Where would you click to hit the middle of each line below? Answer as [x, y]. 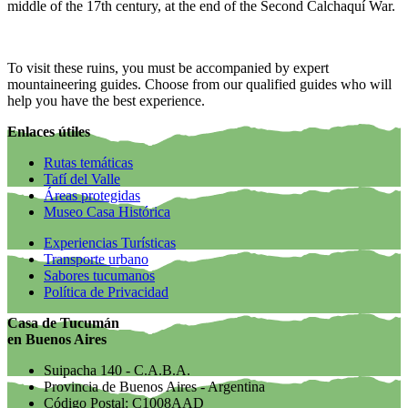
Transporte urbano [96, 260]
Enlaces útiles [49, 132]
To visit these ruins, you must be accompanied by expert [168, 68]
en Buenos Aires [57, 340]
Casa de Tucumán [63, 323]
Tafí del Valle [82, 179]
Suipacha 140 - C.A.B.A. [117, 371]
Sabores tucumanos [99, 276]
